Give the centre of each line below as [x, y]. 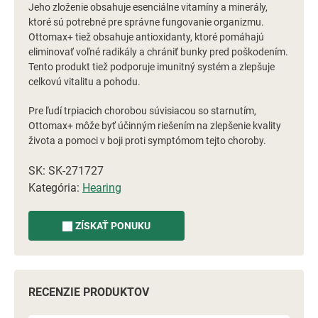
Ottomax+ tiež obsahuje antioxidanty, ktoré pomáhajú [146, 37]
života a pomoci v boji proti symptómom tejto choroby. [147, 141]
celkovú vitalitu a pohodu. [84, 82]
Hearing [102, 188]
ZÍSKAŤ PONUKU [113, 226]
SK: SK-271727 [66, 171]
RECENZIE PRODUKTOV [89, 292]
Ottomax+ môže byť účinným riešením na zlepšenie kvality [155, 126]
